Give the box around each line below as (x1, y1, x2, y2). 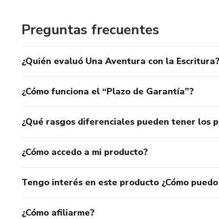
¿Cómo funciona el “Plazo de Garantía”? (22, 86, 194, 97)
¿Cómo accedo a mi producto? (22, 146, 148, 158)
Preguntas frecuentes (22, 21, 159, 39)
